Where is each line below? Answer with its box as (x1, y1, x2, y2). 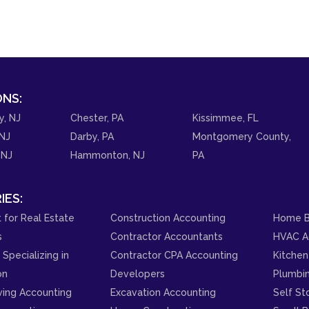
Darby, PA (70, 130, 114, 142)
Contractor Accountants (110, 230, 223, 242)
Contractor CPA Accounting (110, 249, 238, 261)
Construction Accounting (110, 212, 226, 223)
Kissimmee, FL (192, 112, 259, 123)
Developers (110, 268, 165, 279)
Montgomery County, (192, 130, 292, 142)
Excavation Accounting (110, 286, 216, 298)
